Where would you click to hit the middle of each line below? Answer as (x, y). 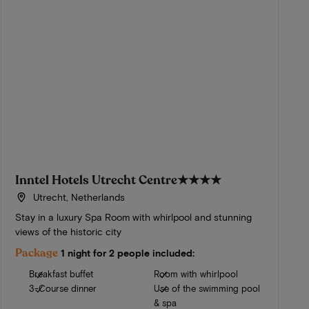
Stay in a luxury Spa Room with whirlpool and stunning (134, 217)
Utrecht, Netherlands (77, 197)
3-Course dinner (63, 289)
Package (37, 253)
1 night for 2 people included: (128, 253)
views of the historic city (69, 232)
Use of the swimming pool (207, 289)
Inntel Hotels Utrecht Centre (97, 180)
